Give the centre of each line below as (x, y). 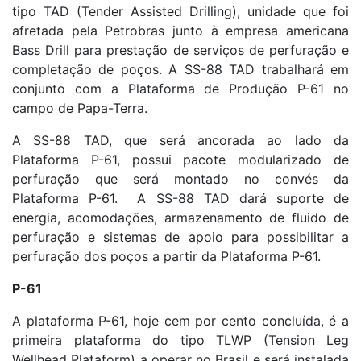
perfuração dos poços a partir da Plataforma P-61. (166, 256)
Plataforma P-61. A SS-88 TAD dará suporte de (180, 198)
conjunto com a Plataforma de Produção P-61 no (180, 88)
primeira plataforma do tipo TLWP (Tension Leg (180, 340)
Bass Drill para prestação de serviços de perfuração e (180, 50)
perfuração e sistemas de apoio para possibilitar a (180, 237)
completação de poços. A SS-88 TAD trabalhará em (180, 69)
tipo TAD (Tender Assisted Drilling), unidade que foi (180, 11)
